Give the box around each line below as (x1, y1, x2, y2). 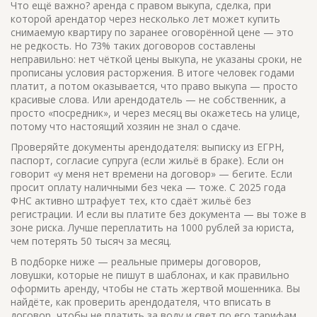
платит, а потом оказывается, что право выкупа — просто (11, 79, 298, 93)
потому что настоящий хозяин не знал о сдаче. (11, 120, 241, 133)
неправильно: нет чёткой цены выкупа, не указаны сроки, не (11, 52, 302, 66)
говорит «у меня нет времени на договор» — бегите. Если (11, 167, 292, 180)
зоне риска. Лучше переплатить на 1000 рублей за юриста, (11, 221, 294, 234)
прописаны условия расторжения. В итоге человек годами (11, 66, 294, 79)
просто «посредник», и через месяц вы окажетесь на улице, (11, 106, 300, 120)
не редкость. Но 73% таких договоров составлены (11, 39, 255, 52)
